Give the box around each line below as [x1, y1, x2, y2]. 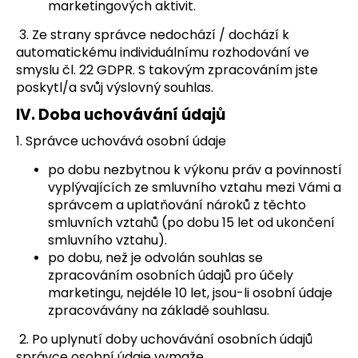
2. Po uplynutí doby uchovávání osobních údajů [19, 329, 312, 348]
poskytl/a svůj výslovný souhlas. [16, 78, 213, 97]
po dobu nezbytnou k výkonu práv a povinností [48, 160, 342, 179]
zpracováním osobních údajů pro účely [48, 265, 293, 284]
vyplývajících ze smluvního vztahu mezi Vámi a [48, 177, 341, 197]
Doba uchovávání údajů [38, 103, 225, 125]
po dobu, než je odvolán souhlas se [48, 248, 263, 267]
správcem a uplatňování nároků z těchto [48, 195, 306, 214]
